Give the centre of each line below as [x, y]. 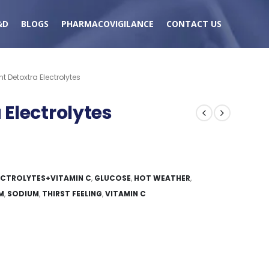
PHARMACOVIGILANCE [107, 24]
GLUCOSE [113, 178]
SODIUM [23, 193]
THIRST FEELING [72, 193]
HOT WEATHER [162, 178]
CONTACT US [194, 24]
